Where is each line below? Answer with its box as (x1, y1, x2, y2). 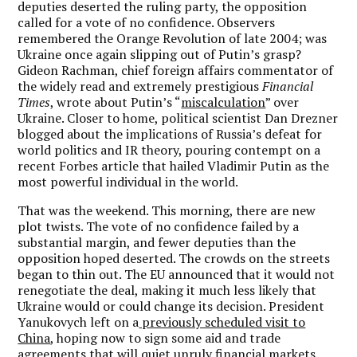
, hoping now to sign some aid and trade (50, 328, 281, 347)
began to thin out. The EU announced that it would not (18, 265, 335, 283)
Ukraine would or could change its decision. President (18, 296, 325, 315)
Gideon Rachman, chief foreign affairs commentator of (18, 61, 334, 79)
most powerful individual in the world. (18, 172, 239, 190)
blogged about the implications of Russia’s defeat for (18, 124, 323, 143)
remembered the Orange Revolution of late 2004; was (18, 29, 328, 47)
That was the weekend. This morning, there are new (18, 201, 316, 219)
